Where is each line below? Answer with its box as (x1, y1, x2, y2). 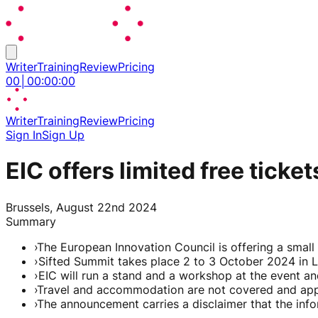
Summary (6, 214, 56, 229)
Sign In (6, 128, 42, 142)
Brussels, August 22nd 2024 (6, 199, 157, 214)
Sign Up (42, 128, 84, 142)
